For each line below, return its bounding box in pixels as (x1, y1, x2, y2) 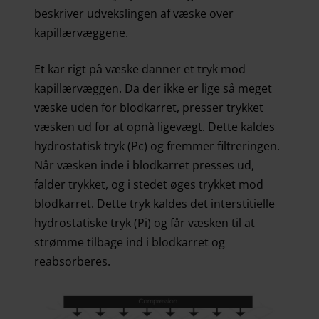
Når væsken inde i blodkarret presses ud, (34, 157, 254, 173)
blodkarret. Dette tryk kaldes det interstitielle (34, 195, 275, 211)
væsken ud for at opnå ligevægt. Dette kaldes (34, 118, 275, 135)
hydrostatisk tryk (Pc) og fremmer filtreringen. (34, 137, 280, 154)
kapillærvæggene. (34, 24, 128, 41)
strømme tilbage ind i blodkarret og (34, 234, 225, 250)
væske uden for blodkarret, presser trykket (34, 99, 263, 115)
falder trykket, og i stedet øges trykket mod (34, 176, 263, 192)
